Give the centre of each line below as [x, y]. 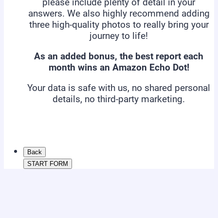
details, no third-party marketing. [119, 99]
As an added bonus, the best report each [119, 56]
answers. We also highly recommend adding [119, 13]
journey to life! [119, 36]
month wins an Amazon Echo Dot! [119, 67]
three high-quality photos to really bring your [119, 25]
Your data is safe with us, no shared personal [119, 88]
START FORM [48, 164]
